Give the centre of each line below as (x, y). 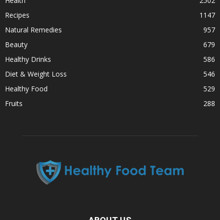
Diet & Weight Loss (36, 74)
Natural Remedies (33, 30)
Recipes (17, 15)
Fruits (14, 104)
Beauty (16, 45)
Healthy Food (26, 89)
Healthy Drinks (28, 59)
